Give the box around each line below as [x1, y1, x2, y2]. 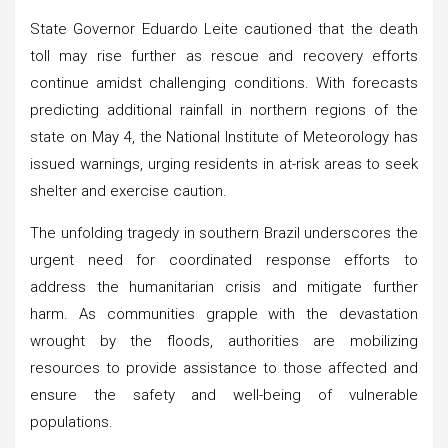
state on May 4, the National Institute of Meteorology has [30, 127, 418, 146]
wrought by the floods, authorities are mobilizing [30, 331, 418, 350]
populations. [30, 412, 113, 431]
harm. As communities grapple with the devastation [30, 304, 418, 323]
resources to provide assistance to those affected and [30, 358, 418, 377]
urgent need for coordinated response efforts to [30, 250, 418, 269]
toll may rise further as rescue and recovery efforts [30, 46, 418, 65]
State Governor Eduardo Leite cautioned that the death [30, 19, 418, 38]
